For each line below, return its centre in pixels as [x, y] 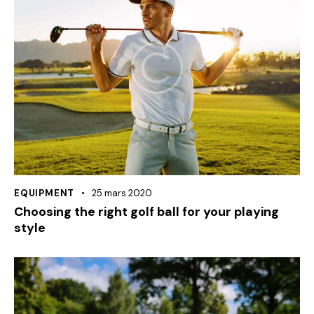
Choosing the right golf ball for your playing [146, 211]
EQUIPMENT [45, 193]
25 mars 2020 [122, 193]
